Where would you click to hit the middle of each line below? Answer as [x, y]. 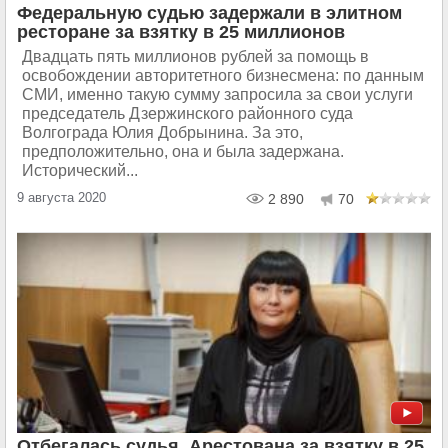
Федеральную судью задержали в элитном [209, 13]
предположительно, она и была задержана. [183, 151]
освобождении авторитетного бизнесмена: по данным [223, 75]
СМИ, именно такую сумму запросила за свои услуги [217, 94]
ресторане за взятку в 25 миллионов [181, 32]
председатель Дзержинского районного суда [187, 113]
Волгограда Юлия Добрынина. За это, [162, 132]
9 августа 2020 [61, 197]
